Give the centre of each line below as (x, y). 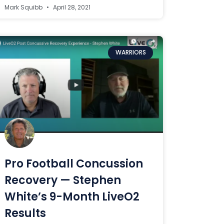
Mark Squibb (24, 7)
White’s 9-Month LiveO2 (72, 197)
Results (25, 213)
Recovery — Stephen (63, 180)
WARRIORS (130, 52)
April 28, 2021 (71, 7)
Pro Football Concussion (74, 164)
